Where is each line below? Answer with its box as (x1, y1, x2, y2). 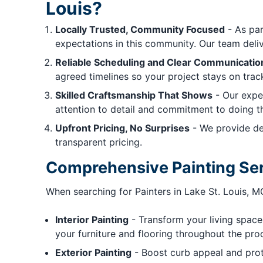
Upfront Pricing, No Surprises (55, 122, 190, 134)
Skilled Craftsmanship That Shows (55, 89, 213, 102)
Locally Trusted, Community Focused (55, 23, 225, 36)
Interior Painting (55, 214, 129, 226)
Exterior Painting (55, 247, 131, 259)
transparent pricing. (55, 136, 142, 149)
